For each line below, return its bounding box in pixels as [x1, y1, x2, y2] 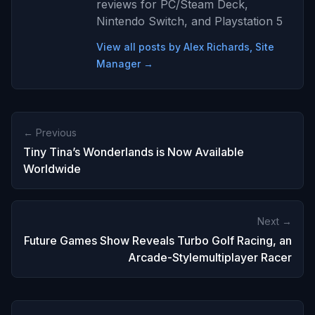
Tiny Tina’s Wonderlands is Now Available [23, 145, 244, 160]
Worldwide [23, 162, 81, 176]
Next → [257, 215, 292, 228]
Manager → [96, 58, 153, 70]
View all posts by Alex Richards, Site [96, 41, 274, 53]
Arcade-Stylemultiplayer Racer [128, 250, 292, 265]
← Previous [23, 127, 77, 139]
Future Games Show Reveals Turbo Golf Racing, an [24, 233, 292, 248]
